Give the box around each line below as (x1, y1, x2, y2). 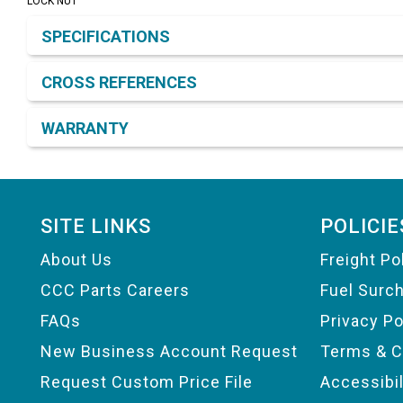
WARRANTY (41, 119, 129, 139)
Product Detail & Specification (26, 8, 259, 28)
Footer (13, 178, 96, 213)
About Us (40, 250, 112, 270)
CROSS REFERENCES (41, 73, 197, 93)
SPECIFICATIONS (41, 27, 170, 47)
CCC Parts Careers (40, 281, 190, 300)
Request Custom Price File (40, 372, 253, 392)
